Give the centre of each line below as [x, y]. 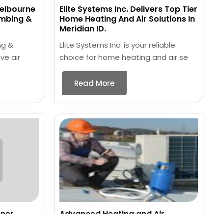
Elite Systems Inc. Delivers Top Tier [129, 9]
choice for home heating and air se [124, 57]
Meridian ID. [83, 29]
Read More [95, 83]
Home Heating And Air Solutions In [127, 19]
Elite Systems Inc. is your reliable [118, 45]
